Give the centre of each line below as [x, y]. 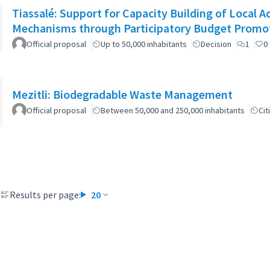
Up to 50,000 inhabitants [144, 44]
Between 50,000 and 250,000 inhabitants [173, 110]
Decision [216, 44]
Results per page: [45, 195]
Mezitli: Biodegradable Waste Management [122, 94]
